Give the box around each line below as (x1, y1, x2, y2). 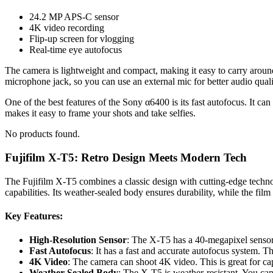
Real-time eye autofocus (29, 44, 122, 55)
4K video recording (29, 23, 104, 34)
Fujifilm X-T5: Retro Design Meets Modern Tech (5, 151, 247, 165)
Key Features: (5, 211, 63, 222)
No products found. (5, 129, 80, 140)
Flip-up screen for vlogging (29, 34, 134, 44)
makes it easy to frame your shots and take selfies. (5, 108, 196, 119)
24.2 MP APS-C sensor (29, 12, 119, 23)
